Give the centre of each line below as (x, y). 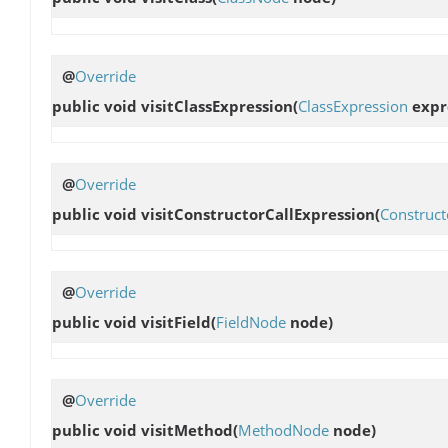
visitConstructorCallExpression (258, 213)
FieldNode (251, 321)
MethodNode (283, 430)
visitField (176, 321)
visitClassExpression (217, 105)
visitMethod (187, 430)
